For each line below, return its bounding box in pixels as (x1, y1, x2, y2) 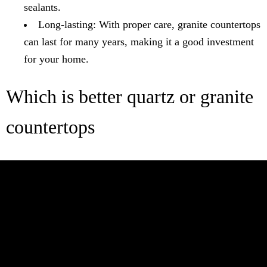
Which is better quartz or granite (6, 86, 253, 108)
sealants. (24, 1, 61, 14)
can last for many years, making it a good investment (24, 36, 254, 48)
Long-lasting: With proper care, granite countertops (38, 18, 260, 31)
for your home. (24, 53, 89, 66)
